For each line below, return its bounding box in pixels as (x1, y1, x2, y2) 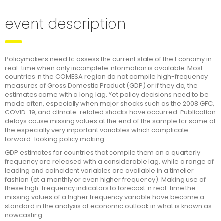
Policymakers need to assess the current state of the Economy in (5, 54, 212, 64)
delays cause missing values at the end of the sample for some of (5, 116, 216, 126)
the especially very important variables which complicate (5, 125, 188, 135)
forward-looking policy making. (5, 134, 106, 144)
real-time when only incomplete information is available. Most (5, 63, 203, 73)
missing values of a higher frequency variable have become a (5, 192, 204, 202)
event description (5, 14, 126, 34)
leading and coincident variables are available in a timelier (5, 166, 194, 175)
